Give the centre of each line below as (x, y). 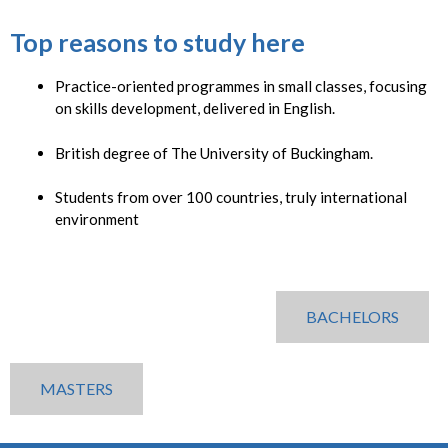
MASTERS (76, 388)
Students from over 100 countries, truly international (231, 197)
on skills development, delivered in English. (195, 108)
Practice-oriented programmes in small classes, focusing (241, 86)
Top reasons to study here (157, 42)
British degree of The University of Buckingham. (214, 152)
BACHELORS (353, 316)
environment (97, 219)
